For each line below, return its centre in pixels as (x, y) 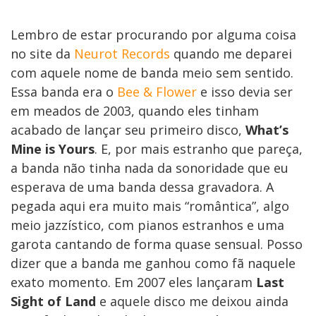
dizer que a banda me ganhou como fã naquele (153, 263)
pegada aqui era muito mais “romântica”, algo (150, 206)
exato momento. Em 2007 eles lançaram (133, 282)
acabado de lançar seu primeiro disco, (128, 130)
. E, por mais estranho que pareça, (199, 149)
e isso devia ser (245, 92)
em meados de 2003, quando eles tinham (135, 111)
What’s (267, 130)
